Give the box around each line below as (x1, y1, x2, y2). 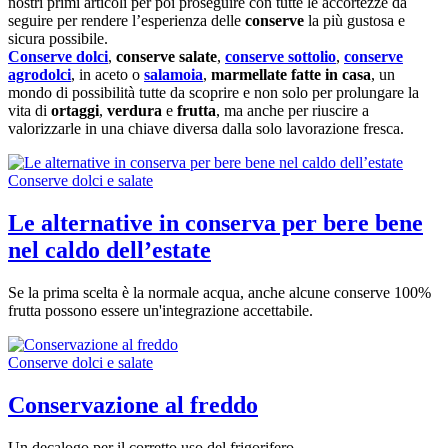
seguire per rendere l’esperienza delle (8, 12, 245, 30)
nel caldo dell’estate (8, 237, 211, 264)
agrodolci (8, 66, 71, 84)
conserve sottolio (225, 48, 336, 66)
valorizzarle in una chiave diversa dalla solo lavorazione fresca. (8, 120, 404, 138)
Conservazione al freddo (8, 392, 258, 419)
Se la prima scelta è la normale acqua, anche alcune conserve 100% (8, 284, 431, 302)
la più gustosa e (304, 12, 405, 30)
